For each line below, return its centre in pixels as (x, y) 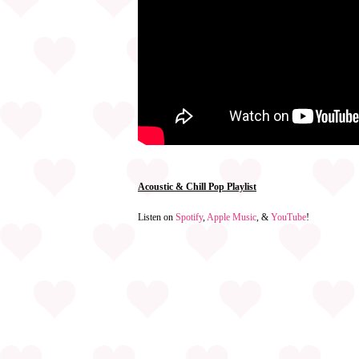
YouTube (288, 217)
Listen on (157, 217)
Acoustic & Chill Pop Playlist (197, 187)
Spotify (189, 217)
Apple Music (232, 217)
